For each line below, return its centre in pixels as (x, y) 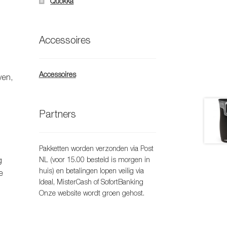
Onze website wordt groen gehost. (91, 193)
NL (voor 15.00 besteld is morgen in (94, 160)
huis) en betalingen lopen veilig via (91, 171)
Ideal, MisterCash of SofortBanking (91, 182)
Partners (57, 114)
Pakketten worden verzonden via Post (96, 148)
